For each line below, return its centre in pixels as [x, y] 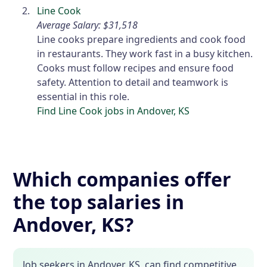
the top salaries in [99, 201]
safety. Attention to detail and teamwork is [133, 82]
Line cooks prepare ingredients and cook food [142, 39]
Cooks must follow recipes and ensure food [136, 68]
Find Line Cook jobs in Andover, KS [114, 111]
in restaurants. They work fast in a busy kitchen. [145, 53]
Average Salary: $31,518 [88, 25]
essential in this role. [83, 96]
